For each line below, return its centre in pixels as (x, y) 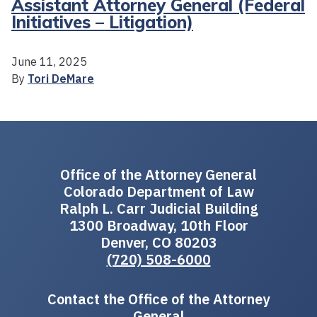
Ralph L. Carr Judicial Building (158, 208)
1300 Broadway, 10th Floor (158, 225)
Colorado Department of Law (158, 191)
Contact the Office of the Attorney (158, 299)
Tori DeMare (61, 78)
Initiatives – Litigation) (102, 22)
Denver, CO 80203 (158, 242)
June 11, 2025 (49, 61)
